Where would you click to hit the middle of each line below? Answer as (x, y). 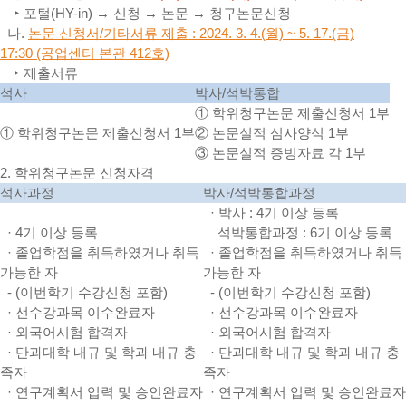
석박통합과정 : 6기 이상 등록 (298, 232)
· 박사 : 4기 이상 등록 (271, 213)
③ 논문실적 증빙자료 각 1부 (280, 153)
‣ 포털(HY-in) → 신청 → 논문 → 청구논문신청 (151, 13)
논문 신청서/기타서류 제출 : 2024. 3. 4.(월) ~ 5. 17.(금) (191, 33)
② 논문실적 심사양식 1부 (272, 133)
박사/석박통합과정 (259, 193)
